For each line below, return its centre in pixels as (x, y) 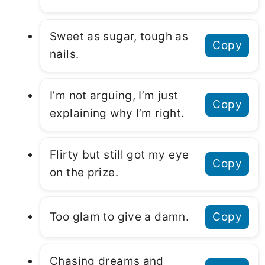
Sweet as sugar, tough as (119, 37)
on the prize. (84, 173)
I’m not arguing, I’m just (114, 96)
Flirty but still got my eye (119, 155)
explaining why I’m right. (117, 114)
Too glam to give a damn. (119, 217)
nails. (64, 54)
